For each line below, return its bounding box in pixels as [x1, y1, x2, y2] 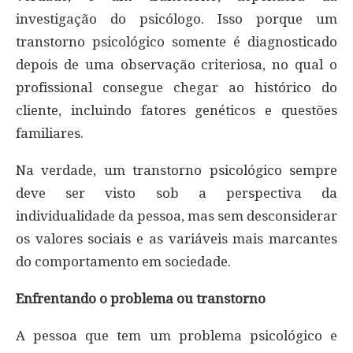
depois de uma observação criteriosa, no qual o [16, 56, 337, 72]
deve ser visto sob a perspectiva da [16, 184, 337, 201]
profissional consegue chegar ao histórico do [16, 79, 337, 95]
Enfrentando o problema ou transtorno [16, 290, 266, 307]
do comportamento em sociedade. [16, 253, 231, 269]
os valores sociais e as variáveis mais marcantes [16, 230, 337, 247]
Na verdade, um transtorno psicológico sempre [16, 162, 337, 178]
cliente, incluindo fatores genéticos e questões [16, 102, 337, 118]
